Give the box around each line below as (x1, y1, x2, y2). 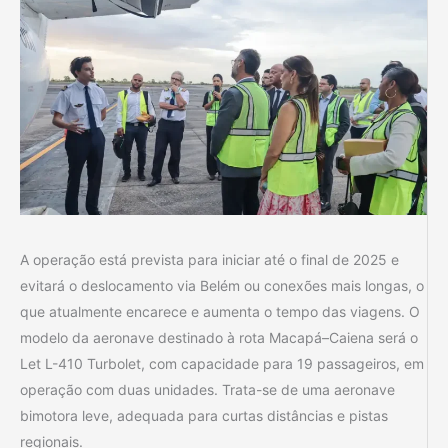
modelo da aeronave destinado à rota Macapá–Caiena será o (20, 329, 418, 346)
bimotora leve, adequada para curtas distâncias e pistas (20, 407, 388, 424)
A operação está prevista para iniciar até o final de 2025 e (20, 251, 399, 268)
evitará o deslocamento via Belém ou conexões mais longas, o (20, 277, 424, 294)
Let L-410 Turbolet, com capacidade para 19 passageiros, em (20, 355, 424, 372)
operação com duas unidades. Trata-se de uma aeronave (20, 381, 395, 398)
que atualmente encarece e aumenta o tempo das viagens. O (20, 303, 420, 320)
